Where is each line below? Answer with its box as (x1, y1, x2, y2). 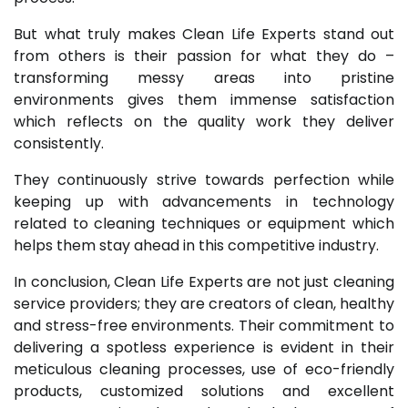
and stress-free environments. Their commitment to (14, 314, 394, 336)
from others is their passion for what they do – (14, 45, 394, 66)
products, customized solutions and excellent (14, 380, 394, 402)
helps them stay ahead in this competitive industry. (14, 234, 379, 256)
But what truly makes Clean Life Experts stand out (14, 23, 394, 45)
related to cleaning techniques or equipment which (14, 212, 394, 234)
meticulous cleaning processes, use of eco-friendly (14, 358, 394, 380)
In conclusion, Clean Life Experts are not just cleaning (14, 270, 394, 292)
